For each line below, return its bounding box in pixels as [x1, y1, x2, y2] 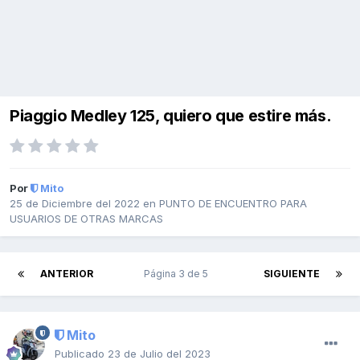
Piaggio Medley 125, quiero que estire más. [10, 106, 332, 126]
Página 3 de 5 [144, 268, 213, 280]
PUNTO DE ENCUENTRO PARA [159, 197, 307, 211]
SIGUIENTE [264, 268, 320, 280]
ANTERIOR [40, 268, 93, 280]
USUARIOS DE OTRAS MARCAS [10, 212, 163, 226]
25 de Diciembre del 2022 [10, 197, 140, 211]
